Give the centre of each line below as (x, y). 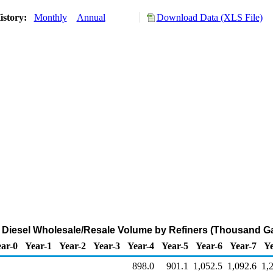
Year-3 (107, 246)
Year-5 (175, 246)
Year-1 (38, 246)
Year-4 (141, 246)
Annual (91, 17)
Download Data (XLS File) (209, 17)
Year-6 (209, 246)
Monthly (50, 17)
